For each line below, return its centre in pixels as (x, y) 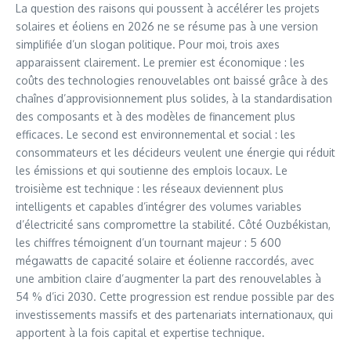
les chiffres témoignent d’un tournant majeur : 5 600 (148, 242)
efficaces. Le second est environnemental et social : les (156, 134)
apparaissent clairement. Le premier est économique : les (160, 62)
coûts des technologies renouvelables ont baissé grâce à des (172, 80)
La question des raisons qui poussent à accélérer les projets (168, 8)
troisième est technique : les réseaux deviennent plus (150, 188)
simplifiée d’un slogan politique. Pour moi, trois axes (148, 44)
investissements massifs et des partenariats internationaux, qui (174, 315)
